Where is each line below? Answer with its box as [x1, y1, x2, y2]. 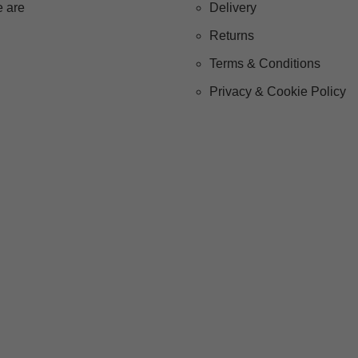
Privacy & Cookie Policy [209, 85, 346, 99]
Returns [209, 29, 254, 43]
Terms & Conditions [209, 57, 320, 71]
